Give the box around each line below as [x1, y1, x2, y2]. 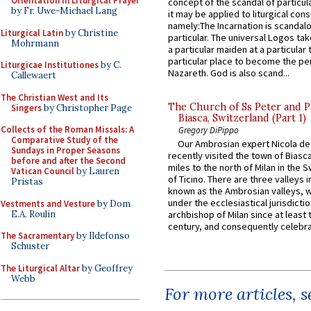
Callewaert [11, 69, 56, 81]
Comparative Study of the [11, 134, 118, 146]
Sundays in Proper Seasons [11, 144, 120, 156]
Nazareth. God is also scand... [168, 67, 289, 80]
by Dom [95, 197, 131, 210]
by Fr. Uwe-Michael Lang [11, 5, 117, 17]
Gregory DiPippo [178, 124, 239, 136]
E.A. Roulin [11, 208, 56, 220]
